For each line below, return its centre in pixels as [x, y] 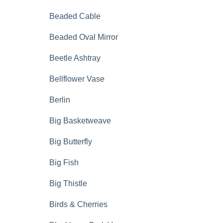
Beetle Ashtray [75, 58]
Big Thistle [68, 183]
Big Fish [64, 163]
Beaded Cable [75, 16]
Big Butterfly [71, 142]
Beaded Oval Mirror [84, 37]
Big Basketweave [80, 121]
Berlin [60, 100]
